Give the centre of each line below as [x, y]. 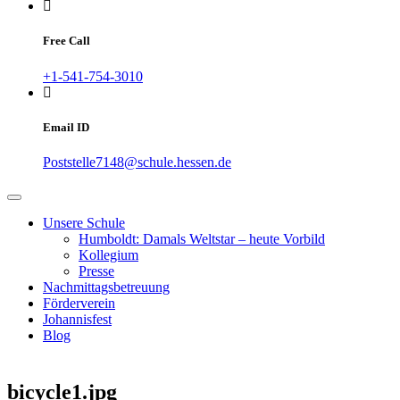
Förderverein [79, 303]
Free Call [67, 41]
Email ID [66, 127]
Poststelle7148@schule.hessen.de [137, 162]
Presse [96, 271]
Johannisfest [77, 319]
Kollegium [108, 254]
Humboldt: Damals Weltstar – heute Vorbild [202, 238]
